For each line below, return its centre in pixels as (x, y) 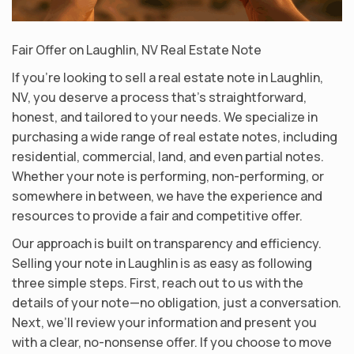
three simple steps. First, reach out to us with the (158, 282)
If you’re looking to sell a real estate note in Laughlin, (168, 77)
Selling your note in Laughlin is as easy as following (162, 263)
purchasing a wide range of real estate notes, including (175, 136)
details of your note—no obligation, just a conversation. (177, 302)
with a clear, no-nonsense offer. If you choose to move (172, 342)
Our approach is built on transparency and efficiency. (167, 243)
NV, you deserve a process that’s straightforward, (159, 97)
